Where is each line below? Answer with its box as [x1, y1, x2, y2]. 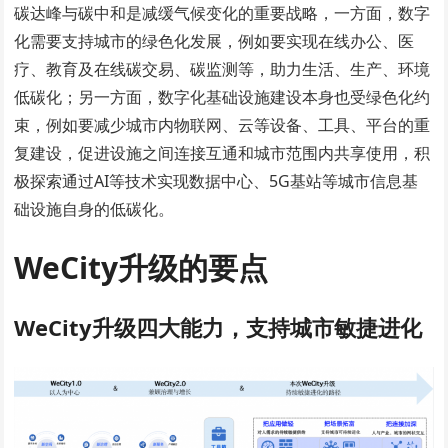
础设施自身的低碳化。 [14, 197, 175, 220]
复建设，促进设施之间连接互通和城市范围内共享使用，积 [14, 141, 431, 164]
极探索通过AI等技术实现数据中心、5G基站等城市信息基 [14, 169, 419, 192]
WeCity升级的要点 [14, 246, 269, 288]
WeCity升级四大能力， [14, 311, 247, 342]
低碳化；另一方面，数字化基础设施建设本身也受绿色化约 [14, 85, 431, 108]
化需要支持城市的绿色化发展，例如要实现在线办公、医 [14, 29, 415, 52]
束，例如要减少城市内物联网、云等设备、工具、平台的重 [14, 113, 431, 136]
